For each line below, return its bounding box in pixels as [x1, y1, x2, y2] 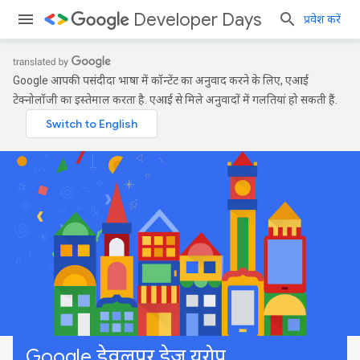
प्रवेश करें [304, 13, 341, 26]
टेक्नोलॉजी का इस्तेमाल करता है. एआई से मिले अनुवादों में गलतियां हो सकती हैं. [13, 93, 337, 106]
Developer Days [133, 9, 261, 31]
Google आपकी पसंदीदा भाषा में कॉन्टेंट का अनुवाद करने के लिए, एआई [13, 74, 309, 87]
